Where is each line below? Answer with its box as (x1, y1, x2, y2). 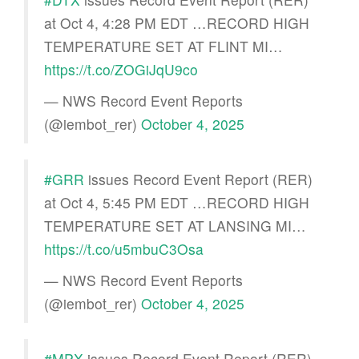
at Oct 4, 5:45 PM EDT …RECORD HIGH (44, 192, 309, 212)
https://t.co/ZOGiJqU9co (44, 58, 198, 79)
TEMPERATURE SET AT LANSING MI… (44, 215, 306, 236)
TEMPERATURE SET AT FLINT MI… (44, 35, 283, 56)
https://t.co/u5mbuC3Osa (44, 238, 204, 259)
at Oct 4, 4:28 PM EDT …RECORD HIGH (44, 12, 309, 33)
